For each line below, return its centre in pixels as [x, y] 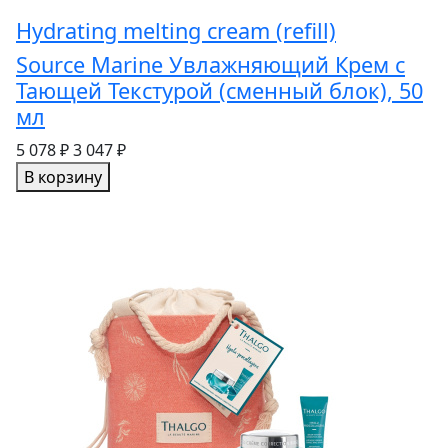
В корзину [63, 177]
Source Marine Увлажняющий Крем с [210, 64]
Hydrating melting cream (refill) [176, 30]
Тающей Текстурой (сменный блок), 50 [219, 90]
